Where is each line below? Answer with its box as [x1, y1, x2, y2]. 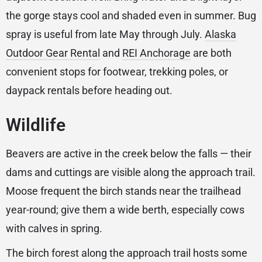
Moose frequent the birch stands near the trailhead [6, 185, 241, 198]
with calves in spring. [6, 222, 102, 235]
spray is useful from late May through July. [6, 28, 205, 41]
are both [191, 47, 232, 60]
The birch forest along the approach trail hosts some [6, 247, 247, 260]
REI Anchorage [122, 47, 191, 60]
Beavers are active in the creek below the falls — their [6, 147, 251, 160]
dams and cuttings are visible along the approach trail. [6, 166, 256, 179]
